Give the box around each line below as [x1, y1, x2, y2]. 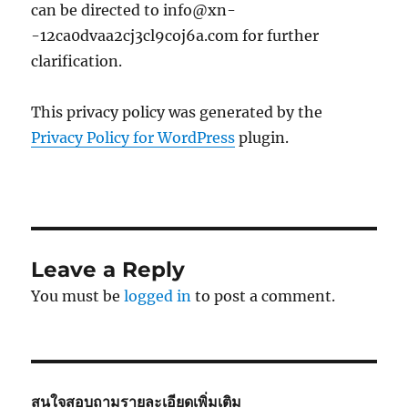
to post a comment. [191, 286, 336, 305]
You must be [31, 286, 125, 305]
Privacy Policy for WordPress [31, 127, 236, 147]
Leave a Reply [31, 256, 186, 282]
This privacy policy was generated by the [31, 102, 323, 121]
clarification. [31, 51, 123, 70]
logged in [124, 286, 192, 305]
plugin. [235, 127, 290, 147]
